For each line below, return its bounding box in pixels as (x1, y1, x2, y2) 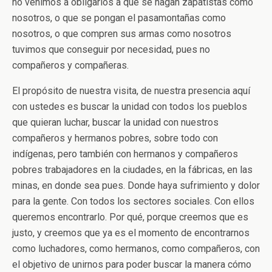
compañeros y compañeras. (12, 59, 129, 71)
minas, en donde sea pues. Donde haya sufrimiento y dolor (12, 180, 260, 191)
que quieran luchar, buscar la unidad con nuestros (12, 117, 219, 128)
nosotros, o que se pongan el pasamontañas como (12, 12, 226, 24)
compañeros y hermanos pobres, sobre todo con (12, 132, 218, 144)
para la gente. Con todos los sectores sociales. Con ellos (12, 195, 254, 207)
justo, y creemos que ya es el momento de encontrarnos (12, 227, 250, 239)
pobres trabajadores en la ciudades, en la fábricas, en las (12, 164, 253, 175)
